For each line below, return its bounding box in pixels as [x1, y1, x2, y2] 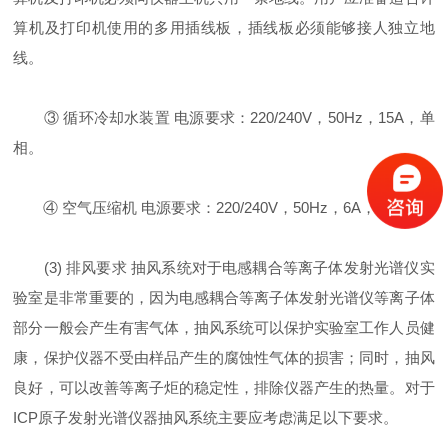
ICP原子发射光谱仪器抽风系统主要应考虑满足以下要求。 [13, 409, 399, 426]
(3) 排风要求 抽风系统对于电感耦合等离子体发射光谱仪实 [13, 259, 435, 276]
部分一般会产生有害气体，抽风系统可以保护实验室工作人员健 [13, 319, 435, 336]
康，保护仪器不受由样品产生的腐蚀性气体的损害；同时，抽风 [13, 349, 435, 366]
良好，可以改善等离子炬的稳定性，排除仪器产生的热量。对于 [13, 379, 435, 396]
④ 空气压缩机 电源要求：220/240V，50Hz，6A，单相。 [13, 199, 422, 216]
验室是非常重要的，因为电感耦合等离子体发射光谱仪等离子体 [13, 289, 435, 306]
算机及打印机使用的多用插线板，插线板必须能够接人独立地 [13, 19, 435, 36]
